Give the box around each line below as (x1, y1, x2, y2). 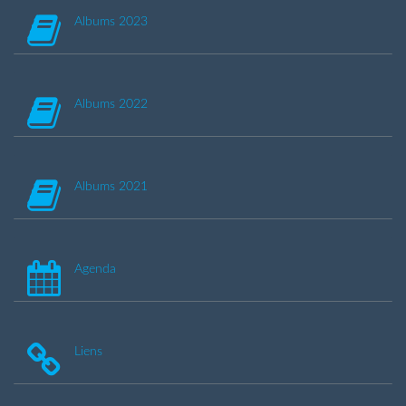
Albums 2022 (74, 97, 148, 111)
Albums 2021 (74, 179, 148, 193)
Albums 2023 (74, 14, 148, 28)
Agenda (74, 262, 116, 275)
